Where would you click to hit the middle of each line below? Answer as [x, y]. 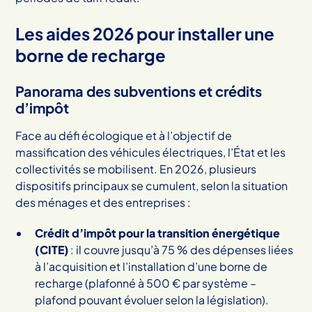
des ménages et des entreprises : [103, 202]
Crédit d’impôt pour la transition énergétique [158, 233]
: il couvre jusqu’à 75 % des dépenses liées [181, 249]
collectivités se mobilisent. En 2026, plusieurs [136, 169]
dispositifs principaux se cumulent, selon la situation [152, 185]
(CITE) [52, 249]
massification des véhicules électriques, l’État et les [151, 152]
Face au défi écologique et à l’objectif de [124, 135]
